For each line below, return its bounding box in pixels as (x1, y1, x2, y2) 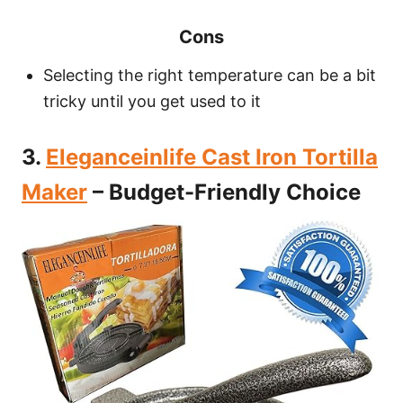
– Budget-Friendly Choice (87, 179, 361, 206)
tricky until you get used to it (43, 92, 261, 112)
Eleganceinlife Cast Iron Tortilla (46, 144, 378, 171)
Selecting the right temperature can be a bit (43, 66, 376, 85)
